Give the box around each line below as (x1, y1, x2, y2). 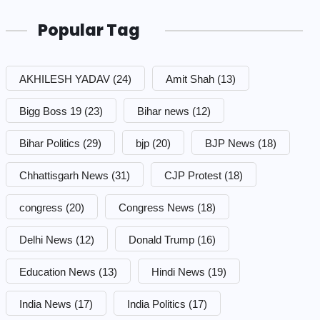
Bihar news (137, 104, 189, 117)
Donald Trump (129, 233, 194, 246)
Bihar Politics (19, 136, 80, 149)
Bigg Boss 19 (19, 104, 81, 117)
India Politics (127, 297, 186, 310)
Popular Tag (38, 19, 140, 41)
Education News (19, 265, 96, 278)
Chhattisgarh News (19, 169, 109, 181)
